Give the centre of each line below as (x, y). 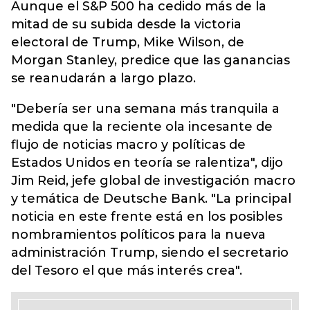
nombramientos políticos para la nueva (138, 235)
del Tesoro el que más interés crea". (127, 271)
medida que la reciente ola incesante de (142, 127)
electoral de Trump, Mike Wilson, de (128, 42)
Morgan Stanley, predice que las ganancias (151, 60)
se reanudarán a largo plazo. (103, 78)
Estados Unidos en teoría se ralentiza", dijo (147, 163)
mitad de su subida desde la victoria (126, 24)
